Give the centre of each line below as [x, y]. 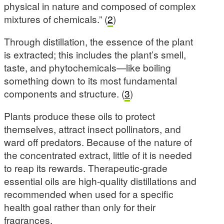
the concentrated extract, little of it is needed [98, 155]
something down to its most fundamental [90, 80]
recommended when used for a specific [89, 194]
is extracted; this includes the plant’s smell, [95, 54]
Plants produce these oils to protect [79, 116]
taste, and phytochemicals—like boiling [87, 67]
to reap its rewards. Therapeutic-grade [86, 168]
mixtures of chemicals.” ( [56, 18]
